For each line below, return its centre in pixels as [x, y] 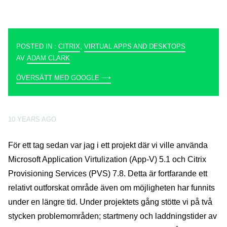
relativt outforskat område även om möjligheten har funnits [111, 187]
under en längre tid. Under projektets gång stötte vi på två [110, 202]
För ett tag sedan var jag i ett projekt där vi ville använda [108, 145]
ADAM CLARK [48, 58]
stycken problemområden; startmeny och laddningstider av [112, 216]
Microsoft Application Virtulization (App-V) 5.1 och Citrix [107, 159]
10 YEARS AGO [32, 119]
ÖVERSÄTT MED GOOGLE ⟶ [64, 78]
